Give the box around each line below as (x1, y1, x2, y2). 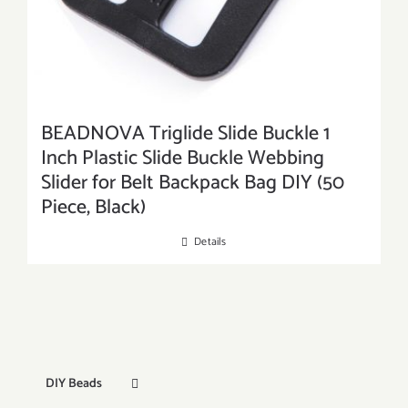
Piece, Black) (41, 191, 146, 224)
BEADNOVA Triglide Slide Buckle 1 (41, 117, 330, 150)
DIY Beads (46, 373, 102, 395)
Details (194, 233, 227, 250)
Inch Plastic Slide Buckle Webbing (41, 142, 324, 175)
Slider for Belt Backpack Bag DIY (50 (41, 167, 344, 199)
